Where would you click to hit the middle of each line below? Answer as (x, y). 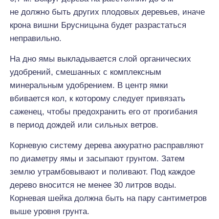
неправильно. (36, 38)
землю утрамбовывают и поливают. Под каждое (102, 172)
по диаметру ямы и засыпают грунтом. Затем (97, 159)
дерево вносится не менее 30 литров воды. (93, 185)
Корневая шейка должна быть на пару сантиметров (108, 198)
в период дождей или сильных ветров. (84, 125)
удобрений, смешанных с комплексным (86, 72)
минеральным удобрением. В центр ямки (89, 85)
